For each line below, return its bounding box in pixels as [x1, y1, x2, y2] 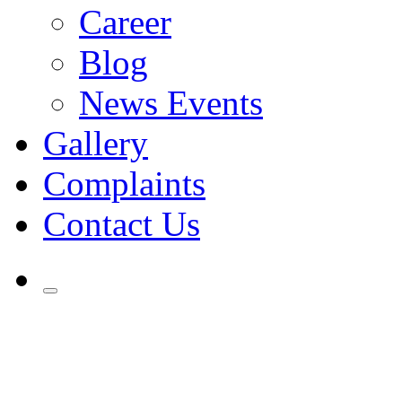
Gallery [43, 124, 148, 162]
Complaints [43, 164, 205, 203]
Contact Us [43, 205, 200, 243]
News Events [79, 83, 263, 122]
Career [79, 3, 171, 41]
